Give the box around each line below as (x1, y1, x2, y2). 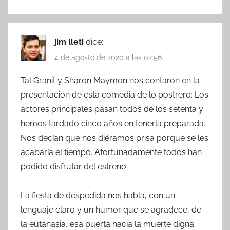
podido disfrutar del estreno (21, 162, 126, 172)
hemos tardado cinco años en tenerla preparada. (21, 119, 205, 129)
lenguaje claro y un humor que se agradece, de (21, 205, 201, 215)
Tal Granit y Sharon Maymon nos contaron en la (21, 75, 200, 86)
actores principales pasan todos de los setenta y (21, 104, 203, 114)
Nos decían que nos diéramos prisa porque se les (21, 133, 208, 143)
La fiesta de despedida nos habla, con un (21, 190, 175, 201)
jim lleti (54, 36, 86, 47)
